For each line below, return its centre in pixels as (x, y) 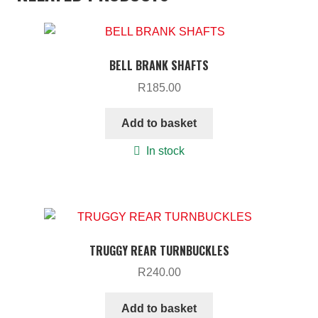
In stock (166, 151)
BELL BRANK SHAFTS (159, 65)
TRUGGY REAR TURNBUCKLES (159, 250)
